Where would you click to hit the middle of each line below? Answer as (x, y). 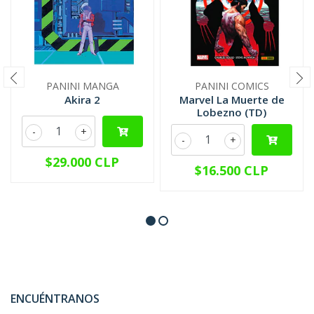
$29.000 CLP (82, 162)
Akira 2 (82, 100)
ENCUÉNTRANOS (55, 299)
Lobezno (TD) (232, 112)
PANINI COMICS (232, 86)
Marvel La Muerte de (232, 100)
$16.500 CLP (232, 170)
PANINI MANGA (82, 86)
